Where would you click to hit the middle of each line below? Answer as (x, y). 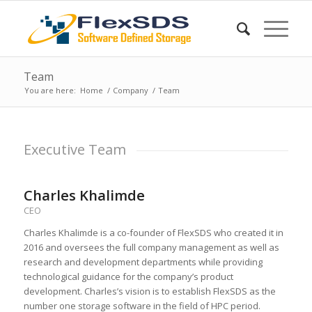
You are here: (50, 90)
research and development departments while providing (143, 262)
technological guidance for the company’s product (128, 276)
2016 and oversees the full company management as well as (151, 247)
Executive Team (75, 149)
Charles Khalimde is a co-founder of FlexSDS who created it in (153, 232)
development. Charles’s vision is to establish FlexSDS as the (149, 291)
